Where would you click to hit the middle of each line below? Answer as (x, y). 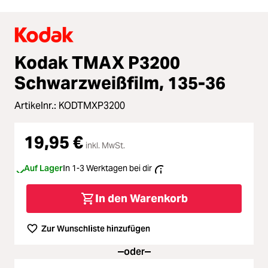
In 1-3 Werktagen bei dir (107, 168)
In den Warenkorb (141, 199)
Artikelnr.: (36, 105)
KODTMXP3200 (92, 105)
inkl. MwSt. (105, 145)
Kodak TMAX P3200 (97, 62)
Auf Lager (43, 168)
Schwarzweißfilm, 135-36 (120, 83)
